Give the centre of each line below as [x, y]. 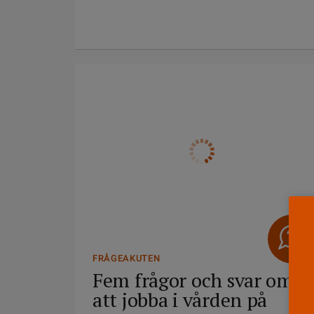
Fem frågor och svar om [193, 280]
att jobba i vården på [180, 300]
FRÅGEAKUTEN [127, 258]
